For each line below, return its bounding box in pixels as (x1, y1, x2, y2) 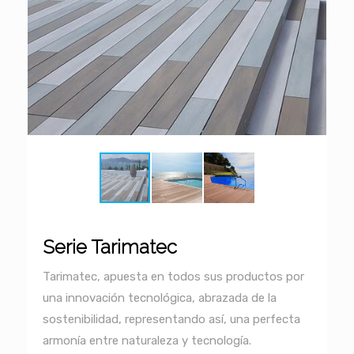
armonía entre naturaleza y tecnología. (43, 333, 252, 348)
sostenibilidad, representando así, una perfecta (43, 312, 301, 326)
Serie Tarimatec (43, 235, 178, 258)
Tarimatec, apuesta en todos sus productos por (43, 269, 305, 284)
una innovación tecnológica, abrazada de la (43, 291, 277, 305)
